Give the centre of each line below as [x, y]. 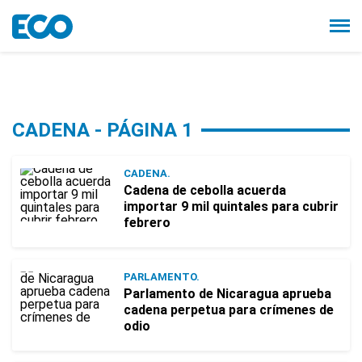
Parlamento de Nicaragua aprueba [227, 294]
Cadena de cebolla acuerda [205, 190]
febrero [147, 223]
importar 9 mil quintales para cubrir [231, 206]
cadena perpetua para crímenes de [229, 310]
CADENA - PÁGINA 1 [103, 130]
